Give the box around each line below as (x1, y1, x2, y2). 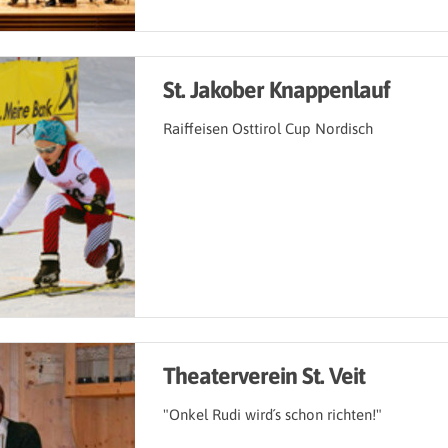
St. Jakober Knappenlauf (163, 76, 390, 104)
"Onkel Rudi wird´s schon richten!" (163, 406, 382, 424)
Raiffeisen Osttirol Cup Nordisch (163, 120, 373, 138)
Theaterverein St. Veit (163, 362, 365, 390)
